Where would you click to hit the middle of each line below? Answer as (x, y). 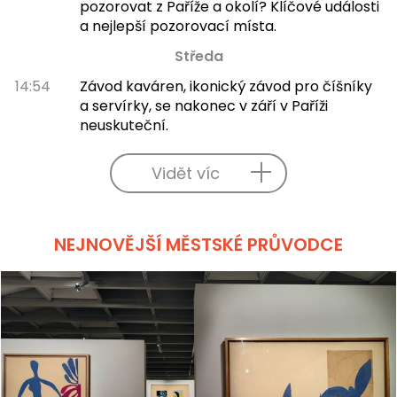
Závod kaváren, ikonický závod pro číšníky (226, 86)
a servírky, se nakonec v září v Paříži (203, 105)
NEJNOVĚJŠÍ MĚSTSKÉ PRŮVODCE (198, 244)
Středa (198, 56)
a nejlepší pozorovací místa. (178, 26)
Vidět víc (185, 173)
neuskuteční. (124, 125)
